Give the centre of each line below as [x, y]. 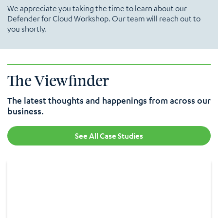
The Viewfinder [58, 81]
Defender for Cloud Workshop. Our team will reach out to [104, 18]
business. [26, 111]
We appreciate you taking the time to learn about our [97, 8]
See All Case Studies [109, 136]
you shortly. [27, 28]
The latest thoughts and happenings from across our [109, 100]
